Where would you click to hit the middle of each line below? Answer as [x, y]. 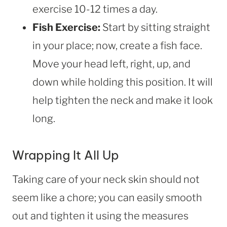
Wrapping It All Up [66, 155]
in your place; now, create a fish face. [117, 45]
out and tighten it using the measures [100, 216]
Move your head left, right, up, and [111, 64]
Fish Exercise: [67, 27]
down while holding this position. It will [123, 82]
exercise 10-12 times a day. [96, 9]
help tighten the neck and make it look [123, 100]
